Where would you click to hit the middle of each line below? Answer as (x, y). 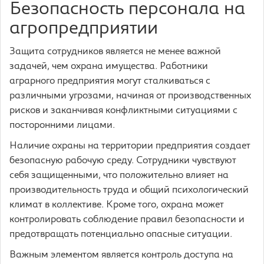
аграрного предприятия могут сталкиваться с (110, 81)
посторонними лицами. (62, 126)
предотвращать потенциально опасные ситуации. (121, 235)
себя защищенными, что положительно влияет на (119, 176)
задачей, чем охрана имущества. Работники (109, 67)
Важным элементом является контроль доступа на (121, 255)
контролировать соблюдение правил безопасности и (127, 220)
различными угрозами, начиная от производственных (130, 96)
